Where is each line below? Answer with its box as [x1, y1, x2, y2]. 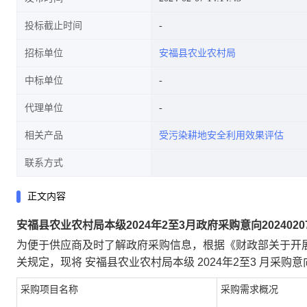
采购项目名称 [21, 284, 78, 295]
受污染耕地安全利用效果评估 [159, 130, 284, 140]
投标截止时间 [25, 21, 82, 31]
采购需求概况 [221, 284, 278, 295]
